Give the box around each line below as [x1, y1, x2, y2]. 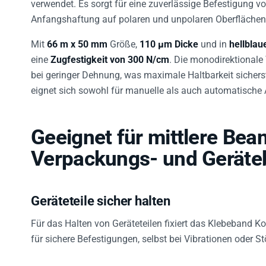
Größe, [107, 39, 140, 50]
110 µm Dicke [140, 39, 198, 50]
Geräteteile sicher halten [31, 194, 170, 209]
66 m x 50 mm [47, 39, 107, 50]
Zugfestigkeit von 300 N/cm [50, 54, 169, 66]
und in [198, 39, 229, 50]
